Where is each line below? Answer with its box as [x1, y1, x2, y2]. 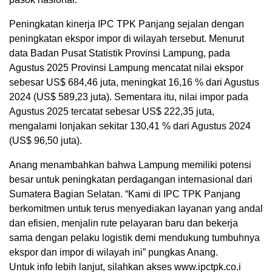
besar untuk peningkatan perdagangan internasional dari [9, 174, 253, 185]
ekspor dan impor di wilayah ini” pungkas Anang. [9, 247, 218, 258]
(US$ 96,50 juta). [9, 135, 82, 146]
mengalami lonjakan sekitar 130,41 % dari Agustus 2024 [9, 121, 251, 132]
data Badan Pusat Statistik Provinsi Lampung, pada [9, 48, 230, 59]
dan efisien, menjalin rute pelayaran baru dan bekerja [9, 218, 238, 229]
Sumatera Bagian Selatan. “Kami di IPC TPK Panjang [9, 189, 240, 200]
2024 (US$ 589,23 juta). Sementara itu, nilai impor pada [9, 92, 248, 103]
